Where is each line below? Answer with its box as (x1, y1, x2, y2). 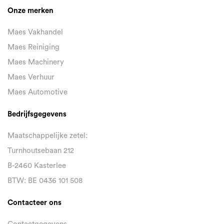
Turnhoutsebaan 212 (7, 147, 74, 155)
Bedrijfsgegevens (7, 110, 66, 118)
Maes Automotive (7, 88, 67, 96)
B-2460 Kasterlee (7, 162, 66, 170)
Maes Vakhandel (7, 28, 63, 36)
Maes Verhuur (7, 73, 54, 81)
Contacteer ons (7, 199, 61, 207)
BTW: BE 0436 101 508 (7, 177, 82, 185)
